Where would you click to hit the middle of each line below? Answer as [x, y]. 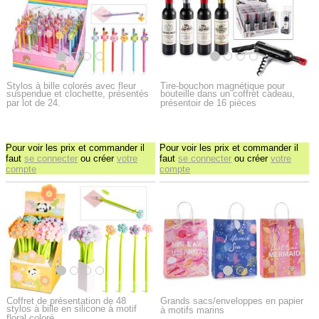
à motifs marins [194, 310]
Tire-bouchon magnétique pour [223, 86]
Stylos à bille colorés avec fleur [71, 86]
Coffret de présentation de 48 [66, 300]
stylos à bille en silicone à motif [72, 308]
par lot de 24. [35, 103]
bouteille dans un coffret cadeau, [228, 94]
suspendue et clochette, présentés [78, 94]
